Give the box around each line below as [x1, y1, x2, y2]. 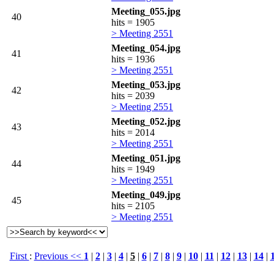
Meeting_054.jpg [111, 43, 180, 54]
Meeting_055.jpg [111, 6, 180, 17]
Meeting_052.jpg [111, 116, 180, 127]
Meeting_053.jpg [111, 80, 180, 91]
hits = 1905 [111, 17, 155, 28]
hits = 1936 [111, 54, 155, 65]
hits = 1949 [111, 164, 155, 175]
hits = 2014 [111, 127, 155, 138]
